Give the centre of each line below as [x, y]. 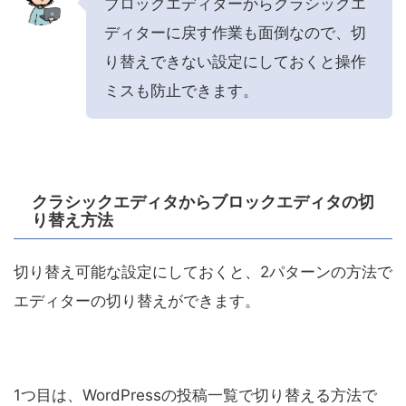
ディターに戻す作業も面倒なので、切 [235, 33]
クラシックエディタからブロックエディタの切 [203, 202]
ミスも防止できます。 [181, 91]
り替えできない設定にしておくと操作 [235, 62]
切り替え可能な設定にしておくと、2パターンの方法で [203, 272]
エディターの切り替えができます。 [137, 301]
